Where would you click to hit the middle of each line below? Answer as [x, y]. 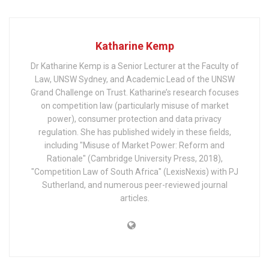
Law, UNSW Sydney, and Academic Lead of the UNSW [134, 79]
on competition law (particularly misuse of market [134, 105]
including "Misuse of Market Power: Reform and [134, 145]
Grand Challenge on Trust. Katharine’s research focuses [134, 92]
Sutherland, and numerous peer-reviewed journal [134, 185]
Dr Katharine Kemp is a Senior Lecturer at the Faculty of [134, 66]
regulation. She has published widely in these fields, [134, 132]
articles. [134, 198]
